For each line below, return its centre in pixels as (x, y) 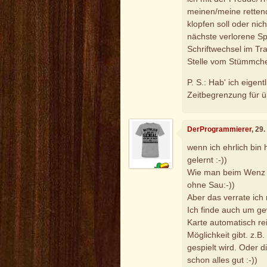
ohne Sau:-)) (211, 184)
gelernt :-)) (207, 159)
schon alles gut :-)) (223, 260)
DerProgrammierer (220, 130)
